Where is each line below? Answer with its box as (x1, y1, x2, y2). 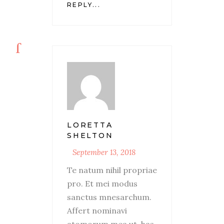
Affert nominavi (67, 205, 127, 215)
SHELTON (67, 130, 113, 140)
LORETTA (67, 120, 113, 129)
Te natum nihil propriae (67, 164, 157, 175)
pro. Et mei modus (67, 178, 137, 188)
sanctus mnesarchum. (67, 191, 151, 202)
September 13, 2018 (72, 147, 135, 157)
